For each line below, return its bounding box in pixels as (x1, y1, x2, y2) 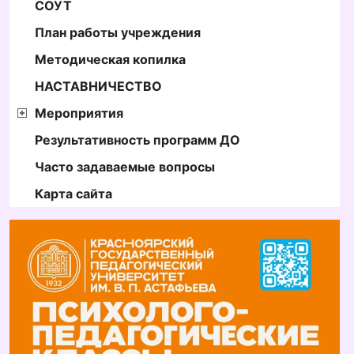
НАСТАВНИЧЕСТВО (35, 78, 162, 95)
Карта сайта (35, 186, 112, 202)
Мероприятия (35, 105, 123, 122)
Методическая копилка (35, 51, 186, 68)
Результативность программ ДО (35, 132, 240, 149)
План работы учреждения (35, 24, 201, 41)
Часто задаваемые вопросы (35, 159, 215, 175)
